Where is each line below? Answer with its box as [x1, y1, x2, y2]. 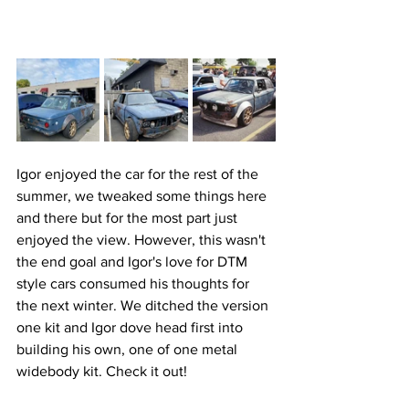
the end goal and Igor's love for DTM [16, 254, 251, 270]
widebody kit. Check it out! [16, 363, 187, 380]
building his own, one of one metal [16, 341, 241, 358]
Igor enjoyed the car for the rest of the [16, 166, 262, 183]
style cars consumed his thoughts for [16, 276, 253, 292]
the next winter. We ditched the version [16, 298, 272, 314]
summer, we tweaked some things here [16, 188, 270, 204]
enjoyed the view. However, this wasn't [16, 232, 269, 248]
